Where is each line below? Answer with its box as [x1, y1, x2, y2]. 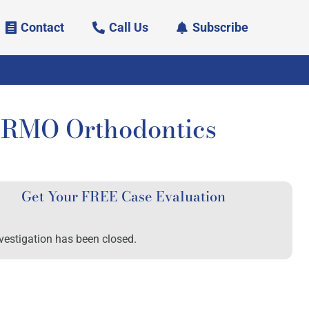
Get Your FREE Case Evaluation [21, 186, 226, 207]
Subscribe [192, 20, 249, 34]
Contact [21, 20, 65, 34]
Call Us [108, 20, 148, 34]
